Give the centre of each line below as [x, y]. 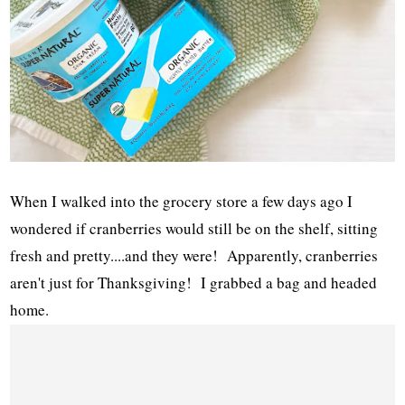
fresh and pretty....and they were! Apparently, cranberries [194, 255]
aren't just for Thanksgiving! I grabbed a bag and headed [194, 282]
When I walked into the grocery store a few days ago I [182, 201]
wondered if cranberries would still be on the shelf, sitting [194, 228]
